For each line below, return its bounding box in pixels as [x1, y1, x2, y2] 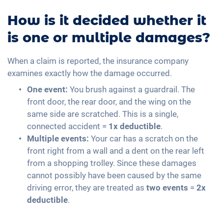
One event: [27, 84, 68, 94]
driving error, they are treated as [27, 182, 146, 192]
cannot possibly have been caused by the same [27, 170, 201, 180]
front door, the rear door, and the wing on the [27, 96, 191, 107]
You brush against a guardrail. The [68, 84, 195, 94]
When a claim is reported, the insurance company [7, 55, 189, 66]
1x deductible [109, 121, 161, 131]
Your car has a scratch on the [89, 133, 198, 143]
